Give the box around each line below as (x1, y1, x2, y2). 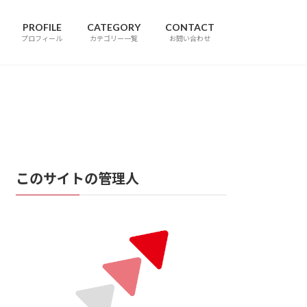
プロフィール (21, 34, 62, 43)
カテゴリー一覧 (90, 34, 138, 43)
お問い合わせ (169, 34, 210, 43)
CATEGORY (87, 21, 140, 34)
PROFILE (22, 21, 62, 34)
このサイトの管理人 (16, 169, 140, 186)
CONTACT (165, 21, 214, 34)
